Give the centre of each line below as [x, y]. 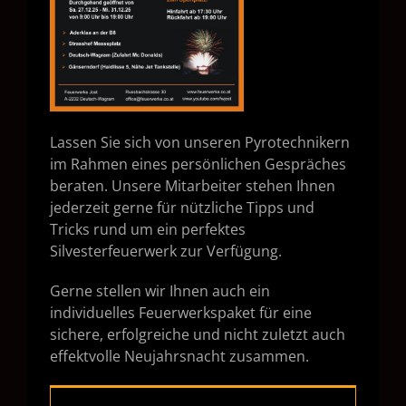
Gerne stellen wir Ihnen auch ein [160, 291]
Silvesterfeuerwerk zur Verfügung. [166, 251]
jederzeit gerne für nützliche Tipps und [182, 208]
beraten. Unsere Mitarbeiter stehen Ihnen [193, 186]
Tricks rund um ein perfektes [148, 230]
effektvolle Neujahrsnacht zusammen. [179, 357]
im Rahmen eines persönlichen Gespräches [198, 164]
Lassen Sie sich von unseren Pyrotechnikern [200, 143]
